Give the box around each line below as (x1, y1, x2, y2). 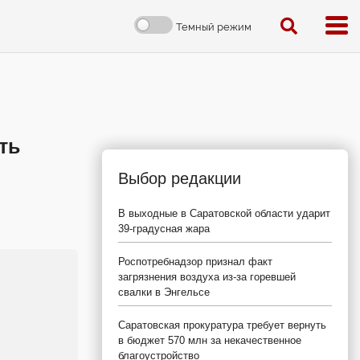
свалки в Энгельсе (118, 286, 210, 298)
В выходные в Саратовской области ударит (118, 207, 330, 219)
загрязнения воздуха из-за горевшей (118, 271, 296, 283)
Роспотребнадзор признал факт (118, 256, 272, 268)
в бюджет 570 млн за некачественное (118, 334, 301, 346)
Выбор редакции (118, 170, 241, 187)
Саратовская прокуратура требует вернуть (118, 319, 326, 331)
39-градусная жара (118, 223, 210, 235)
